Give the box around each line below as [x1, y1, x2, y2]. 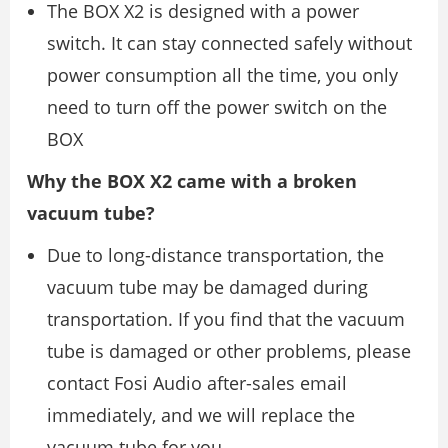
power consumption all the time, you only [47, 62, 398, 87]
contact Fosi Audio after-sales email [47, 370, 347, 395]
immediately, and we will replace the [47, 402, 355, 427]
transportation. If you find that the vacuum [47, 306, 405, 331]
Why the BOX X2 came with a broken [27, 168, 357, 193]
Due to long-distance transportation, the [47, 242, 384, 267]
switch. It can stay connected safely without [47, 30, 412, 55]
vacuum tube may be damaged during [47, 274, 368, 299]
